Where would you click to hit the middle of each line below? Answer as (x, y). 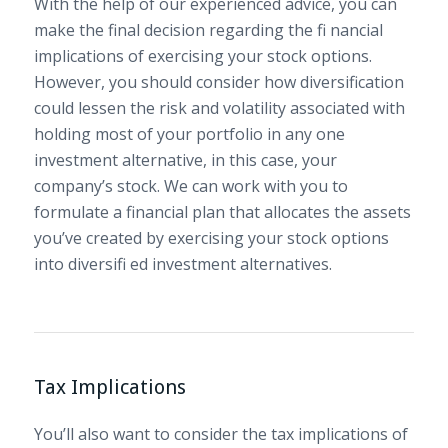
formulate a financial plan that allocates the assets (222, 212)
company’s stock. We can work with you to (190, 186)
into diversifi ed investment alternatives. (182, 264)
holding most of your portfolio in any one (189, 134)
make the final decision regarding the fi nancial (208, 30)
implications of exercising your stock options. (202, 56)
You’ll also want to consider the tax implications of (220, 434)
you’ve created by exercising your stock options (211, 238)
